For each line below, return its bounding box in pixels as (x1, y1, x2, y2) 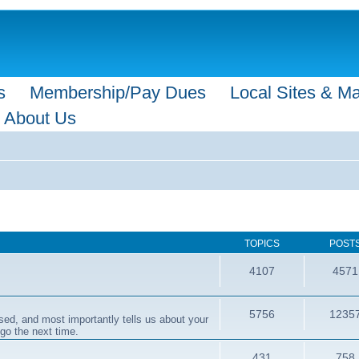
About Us (4, 108, 76, 128)
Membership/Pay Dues (30, 83, 206, 103)
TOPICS (244, 237, 280, 249)
